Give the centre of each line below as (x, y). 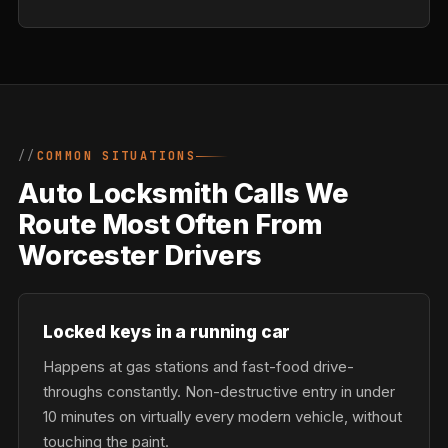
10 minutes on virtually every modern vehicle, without (222, 416)
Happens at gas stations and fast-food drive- (198, 366)
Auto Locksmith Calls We (183, 193)
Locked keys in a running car (167, 331)
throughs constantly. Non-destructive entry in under (219, 391)
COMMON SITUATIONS (116, 156)
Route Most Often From (170, 224)
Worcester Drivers (140, 255)
